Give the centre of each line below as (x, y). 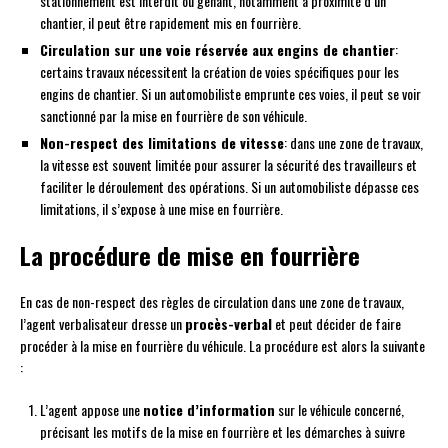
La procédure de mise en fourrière (190, 254)
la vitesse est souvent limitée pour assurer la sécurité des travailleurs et (228, 164)
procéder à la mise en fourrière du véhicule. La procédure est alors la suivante (222, 345)
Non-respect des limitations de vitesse (162, 142)
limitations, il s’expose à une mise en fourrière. (161, 208)
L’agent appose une (91, 409)
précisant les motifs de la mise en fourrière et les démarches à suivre (222, 431)
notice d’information (209, 409)
